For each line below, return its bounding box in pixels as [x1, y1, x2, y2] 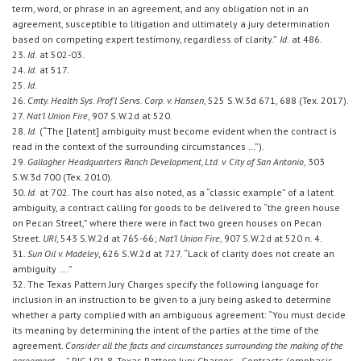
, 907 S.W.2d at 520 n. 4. [220, 232, 322, 245]
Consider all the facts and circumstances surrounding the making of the [65, 339, 343, 352]
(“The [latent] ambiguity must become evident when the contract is [37, 125, 337, 138]
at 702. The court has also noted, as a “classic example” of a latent [37, 186, 334, 199]
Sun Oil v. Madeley [27, 247, 98, 260]
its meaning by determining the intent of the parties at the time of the [12, 324, 319, 337]
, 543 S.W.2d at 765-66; [56, 232, 159, 245]
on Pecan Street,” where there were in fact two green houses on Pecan [12, 217, 322, 230]
